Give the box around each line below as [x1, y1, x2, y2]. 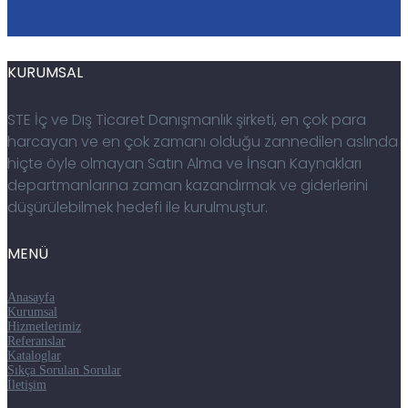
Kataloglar [7, 349, 61, 363]
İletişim [7, 378, 46, 393]
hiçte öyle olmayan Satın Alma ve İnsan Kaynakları [7, 152, 362, 174]
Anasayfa [7, 291, 55, 305]
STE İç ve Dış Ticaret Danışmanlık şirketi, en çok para [7, 108, 366, 130]
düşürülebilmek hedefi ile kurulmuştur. [7, 196, 268, 218]
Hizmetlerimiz [7, 320, 81, 334]
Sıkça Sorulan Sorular [7, 363, 121, 378]
